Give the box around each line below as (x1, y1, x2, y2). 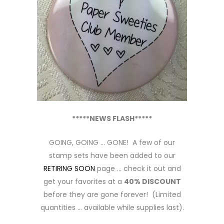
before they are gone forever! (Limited (43, 189, 181, 199)
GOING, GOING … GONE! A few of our (49, 137, 175, 147)
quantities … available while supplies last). (40, 202, 184, 212)
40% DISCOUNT (123, 176, 181, 186)
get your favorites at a (43, 176, 124, 186)
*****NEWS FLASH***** (72, 113, 152, 123)
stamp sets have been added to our (48, 150, 175, 160)
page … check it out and (94, 163, 181, 173)
